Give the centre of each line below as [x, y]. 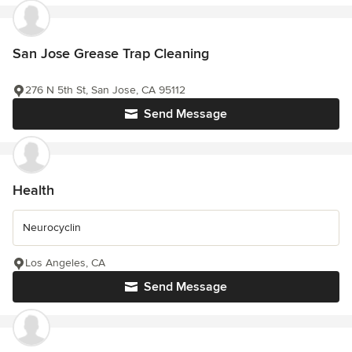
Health [33, 191]
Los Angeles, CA [65, 263]
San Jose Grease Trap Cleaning [111, 54]
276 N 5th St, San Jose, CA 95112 [105, 90]
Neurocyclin [52, 228]
